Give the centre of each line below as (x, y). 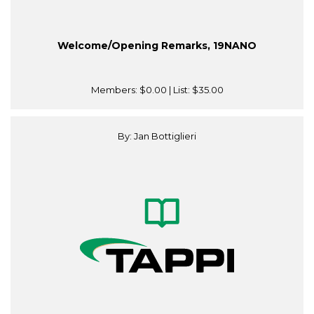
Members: (115, 90)
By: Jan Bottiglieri (157, 136)
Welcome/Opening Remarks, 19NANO (157, 46)
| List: (179, 90)
